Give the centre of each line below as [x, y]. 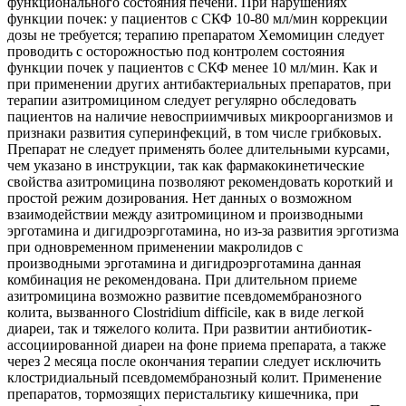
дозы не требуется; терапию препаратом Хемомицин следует [196, 35]
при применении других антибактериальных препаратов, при [199, 84]
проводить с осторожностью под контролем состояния [176, 52]
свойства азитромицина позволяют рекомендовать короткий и [200, 182]
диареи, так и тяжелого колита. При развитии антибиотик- [189, 329]
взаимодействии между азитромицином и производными [185, 215]
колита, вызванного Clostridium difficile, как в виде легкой [186, 313]
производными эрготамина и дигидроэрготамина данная [184, 264]
